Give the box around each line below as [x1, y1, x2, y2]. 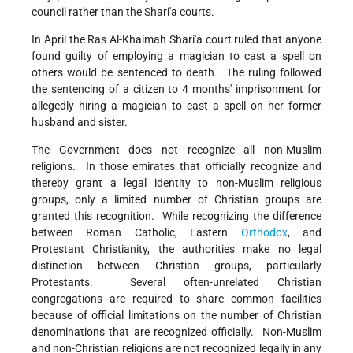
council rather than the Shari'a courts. [32, 6, 214, 19]
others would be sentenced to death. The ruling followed [32, 66, 321, 80]
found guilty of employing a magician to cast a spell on [32, 50, 321, 63]
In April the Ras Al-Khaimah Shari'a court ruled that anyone [32, 33, 321, 46]
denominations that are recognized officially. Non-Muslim [32, 325, 321, 339]
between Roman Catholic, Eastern [32, 226, 241, 240]
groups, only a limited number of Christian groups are [32, 193, 321, 206]
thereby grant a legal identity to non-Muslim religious [32, 176, 321, 190]
